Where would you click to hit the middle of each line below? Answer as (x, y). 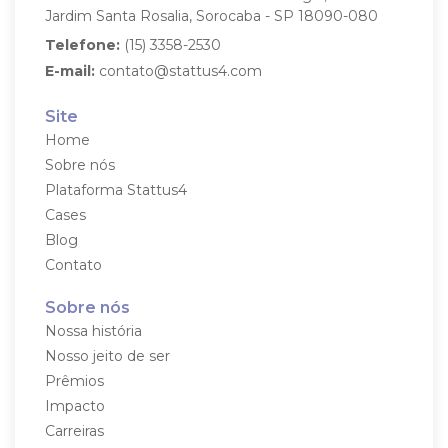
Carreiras (74, 430)
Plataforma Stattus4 (116, 189)
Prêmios (74, 380)
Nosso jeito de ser (107, 355)
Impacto (75, 405)
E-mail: (70, 70)
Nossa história (93, 330)
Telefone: (82, 44)
